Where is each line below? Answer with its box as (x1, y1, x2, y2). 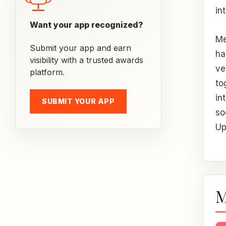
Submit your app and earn (30, 43, 131, 53)
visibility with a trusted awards (30, 55, 143, 65)
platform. (30, 67, 65, 77)
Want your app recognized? (30, 20, 143, 30)
